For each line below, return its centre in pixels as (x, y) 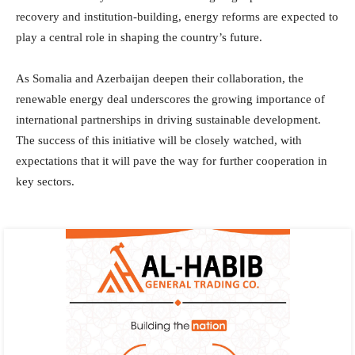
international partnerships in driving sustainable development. (168, 120)
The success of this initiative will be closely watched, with (159, 141)
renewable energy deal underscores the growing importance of (170, 99)
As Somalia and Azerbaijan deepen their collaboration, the (160, 79)
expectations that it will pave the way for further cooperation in (172, 161)
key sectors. (45, 182)
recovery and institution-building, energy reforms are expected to (177, 17)
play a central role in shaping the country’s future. (139, 38)
